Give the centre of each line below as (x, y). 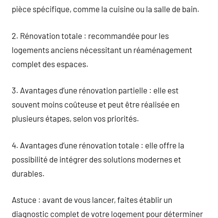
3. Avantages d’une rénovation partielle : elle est (95, 90)
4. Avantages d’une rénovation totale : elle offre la (98, 145)
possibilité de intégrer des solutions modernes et (96, 159)
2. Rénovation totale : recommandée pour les (90, 35)
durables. (28, 173)
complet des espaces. (50, 64)
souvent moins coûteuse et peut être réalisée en (96, 104)
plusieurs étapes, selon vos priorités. (75, 118)
